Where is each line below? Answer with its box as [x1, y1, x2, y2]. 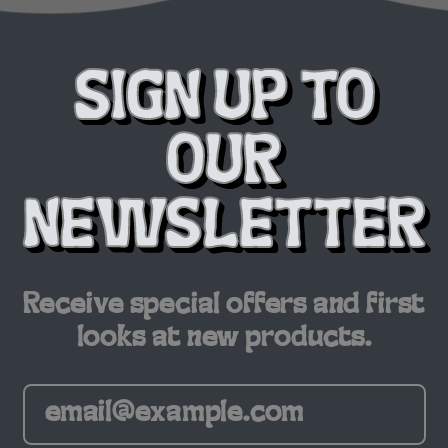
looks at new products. [76, 324, 372, 355]
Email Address [223, 381, 356, 404]
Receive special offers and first [23, 291, 425, 322]
